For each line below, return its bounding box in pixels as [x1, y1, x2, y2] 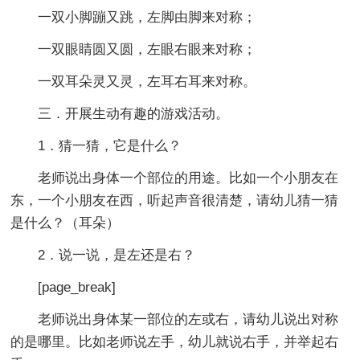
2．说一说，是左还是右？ [38, 247, 196, 263]
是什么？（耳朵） [10, 215, 121, 231]
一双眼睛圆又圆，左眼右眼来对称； [38, 41, 257, 57]
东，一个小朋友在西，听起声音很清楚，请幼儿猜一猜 [10, 192, 339, 208]
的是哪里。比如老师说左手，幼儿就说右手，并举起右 [10, 333, 339, 350]
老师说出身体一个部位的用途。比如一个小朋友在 [38, 170, 339, 186]
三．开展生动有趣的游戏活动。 [38, 105, 230, 121]
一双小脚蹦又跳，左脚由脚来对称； [38, 9, 257, 25]
